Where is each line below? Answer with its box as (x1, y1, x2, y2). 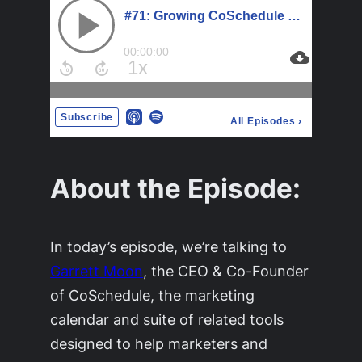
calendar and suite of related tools (50, 309, 284, 328)
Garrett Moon (50, 261, 144, 280)
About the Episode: (50, 172, 301, 205)
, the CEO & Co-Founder (143, 261, 309, 280)
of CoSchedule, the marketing (50, 285, 255, 304)
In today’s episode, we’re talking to (50, 237, 288, 255)
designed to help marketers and (50, 334, 268, 352)
